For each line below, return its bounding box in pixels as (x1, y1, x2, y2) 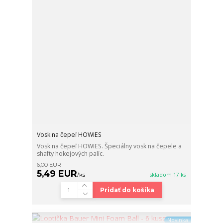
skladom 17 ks (150, 171, 186, 178)
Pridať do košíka (100, 186, 155, 194)
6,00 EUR (37, 161, 62, 168)
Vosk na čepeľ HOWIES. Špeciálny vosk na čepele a (37, 141, 182, 150)
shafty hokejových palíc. (37, 149, 105, 158)
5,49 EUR (37, 168, 78, 179)
